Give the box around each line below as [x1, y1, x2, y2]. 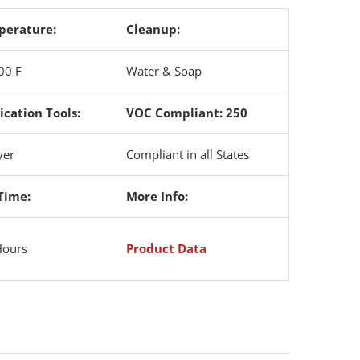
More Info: [126, 188, 189, 204]
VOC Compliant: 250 [126, 104, 248, 121]
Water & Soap [126, 63, 202, 79]
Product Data [126, 240, 207, 256]
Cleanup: [126, 21, 181, 37]
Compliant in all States [126, 146, 250, 162]
